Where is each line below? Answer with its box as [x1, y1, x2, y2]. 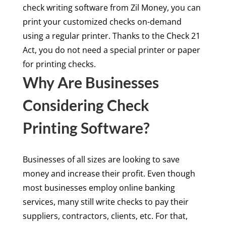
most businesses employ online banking [22, 182, 175, 194]
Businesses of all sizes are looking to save [22, 154, 180, 165]
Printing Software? [22, 119, 150, 137]
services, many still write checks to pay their [22, 196, 189, 208]
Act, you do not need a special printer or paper [22, 44, 200, 56]
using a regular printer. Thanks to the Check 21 [22, 30, 200, 42]
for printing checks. [22, 59, 96, 70]
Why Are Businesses [22, 73, 159, 92]
